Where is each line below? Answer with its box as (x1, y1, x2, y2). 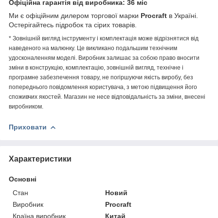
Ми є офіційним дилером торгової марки (9, 11, 141, 19)
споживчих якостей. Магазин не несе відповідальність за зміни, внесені (9, 93, 205, 100)
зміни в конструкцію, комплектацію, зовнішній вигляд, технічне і (9, 64, 183, 71)
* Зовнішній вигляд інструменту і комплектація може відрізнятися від (9, 35, 199, 42)
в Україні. (167, 11, 198, 19)
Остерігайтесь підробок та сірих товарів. (9, 20, 137, 29)
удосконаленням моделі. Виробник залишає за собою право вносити (9, 54, 200, 61)
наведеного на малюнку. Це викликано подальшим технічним (9, 44, 177, 52)
